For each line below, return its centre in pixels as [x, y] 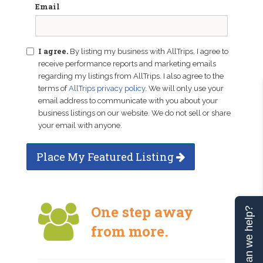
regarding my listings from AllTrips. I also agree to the [131, 76]
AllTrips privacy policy [107, 88]
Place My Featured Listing [106, 157]
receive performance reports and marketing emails [127, 64]
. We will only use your [184, 88]
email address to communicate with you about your [128, 101]
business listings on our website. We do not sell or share [134, 113]
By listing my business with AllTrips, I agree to [149, 51]
